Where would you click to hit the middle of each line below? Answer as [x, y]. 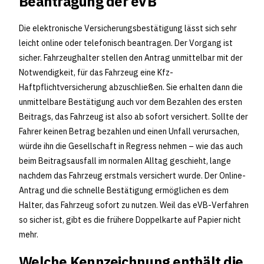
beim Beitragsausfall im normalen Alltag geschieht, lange [125, 161]
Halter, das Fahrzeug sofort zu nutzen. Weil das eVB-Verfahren [134, 205]
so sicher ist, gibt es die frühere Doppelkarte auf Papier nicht [130, 220]
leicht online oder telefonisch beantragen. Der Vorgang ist [126, 43]
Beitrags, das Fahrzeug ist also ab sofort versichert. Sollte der [133, 117]
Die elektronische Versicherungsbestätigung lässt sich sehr [128, 29]
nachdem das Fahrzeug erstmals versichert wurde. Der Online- [132, 176]
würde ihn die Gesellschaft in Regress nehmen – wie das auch [131, 146]
